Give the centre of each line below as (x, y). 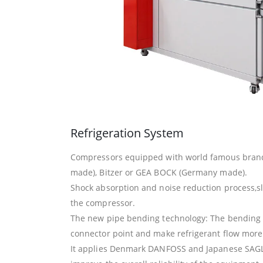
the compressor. (103, 203)
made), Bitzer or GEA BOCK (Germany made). (159, 173)
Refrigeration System (127, 133)
